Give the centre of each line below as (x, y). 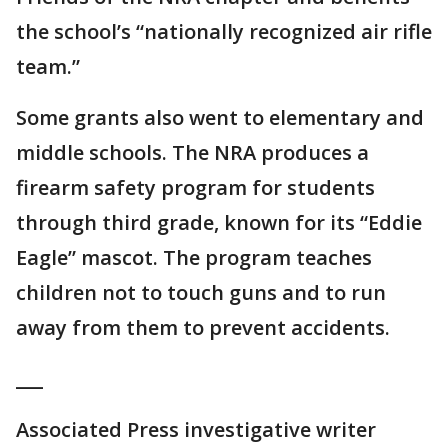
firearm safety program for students (195, 187)
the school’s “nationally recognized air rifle (224, 31)
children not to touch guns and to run (201, 292)
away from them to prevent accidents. (203, 327)
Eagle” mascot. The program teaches (194, 257)
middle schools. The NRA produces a (192, 152)
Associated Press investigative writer (196, 429)
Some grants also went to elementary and (220, 117)
